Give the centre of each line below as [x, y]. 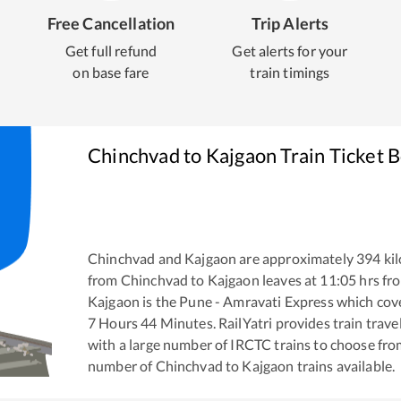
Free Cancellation [111, 23]
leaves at [288, 280]
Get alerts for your [290, 51]
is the [158, 302]
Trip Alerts [290, 23]
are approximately [295, 259]
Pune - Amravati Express [256, 302]
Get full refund [111, 51]
